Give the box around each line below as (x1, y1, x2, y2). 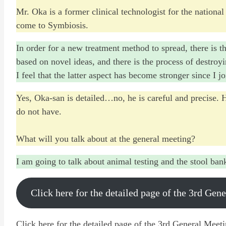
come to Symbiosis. (16, 20, 88, 30)
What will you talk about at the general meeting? (16, 133, 195, 144)
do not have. (16, 106, 62, 117)
